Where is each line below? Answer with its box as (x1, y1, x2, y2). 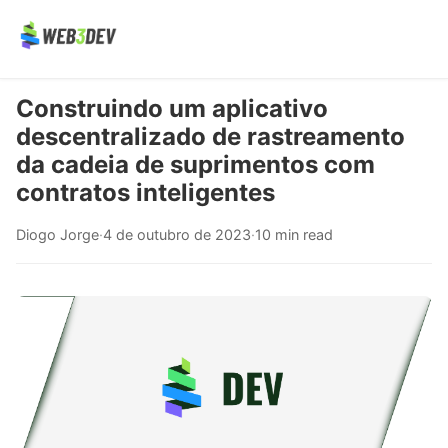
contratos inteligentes (16, 178, 275, 207)
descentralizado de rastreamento (16, 122, 405, 151)
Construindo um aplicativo (16, 94, 328, 123)
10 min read (255, 226, 333, 243)
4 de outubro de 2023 (103, 226, 251, 243)
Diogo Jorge (16, 226, 99, 243)
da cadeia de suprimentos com (16, 150, 375, 179)
